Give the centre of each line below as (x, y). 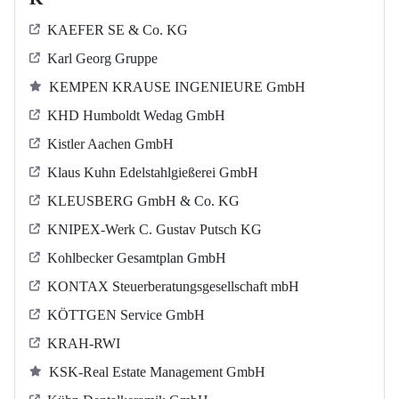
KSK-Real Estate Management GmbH (157, 372)
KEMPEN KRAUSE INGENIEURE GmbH (177, 87)
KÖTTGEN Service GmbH (126, 315)
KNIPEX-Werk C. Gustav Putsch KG (155, 230)
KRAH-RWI (84, 344)
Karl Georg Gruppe (102, 59)
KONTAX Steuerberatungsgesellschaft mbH (173, 287)
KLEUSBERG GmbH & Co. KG (143, 201)
